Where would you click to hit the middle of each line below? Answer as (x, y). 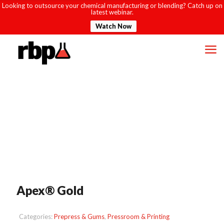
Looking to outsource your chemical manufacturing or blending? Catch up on (112, 5)
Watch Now (113, 26)
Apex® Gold (50, 190)
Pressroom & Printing (138, 216)
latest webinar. (112, 12)
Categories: (36, 216)
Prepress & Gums (79, 216)
